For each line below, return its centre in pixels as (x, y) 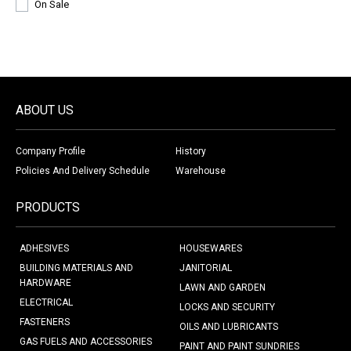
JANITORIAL (206, 268)
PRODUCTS (48, 207)
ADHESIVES (44, 248)
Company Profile (51, 151)
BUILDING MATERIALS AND (76, 268)
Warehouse (200, 170)
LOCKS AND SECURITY (227, 307)
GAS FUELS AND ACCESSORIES (86, 341)
